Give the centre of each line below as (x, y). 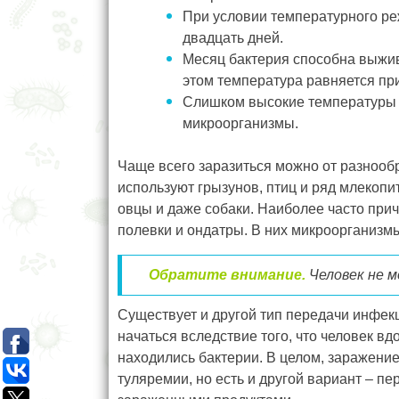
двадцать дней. (233, 38)
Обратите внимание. (227, 275)
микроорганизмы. (240, 124)
